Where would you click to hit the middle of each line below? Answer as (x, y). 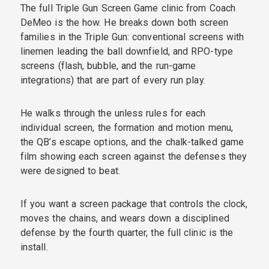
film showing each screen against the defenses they (134, 156)
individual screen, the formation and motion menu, (127, 127)
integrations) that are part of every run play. (113, 80)
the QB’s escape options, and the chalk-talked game (132, 142)
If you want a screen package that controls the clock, (134, 204)
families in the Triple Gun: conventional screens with (132, 37)
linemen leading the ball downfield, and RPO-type (127, 51)
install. (34, 247)
